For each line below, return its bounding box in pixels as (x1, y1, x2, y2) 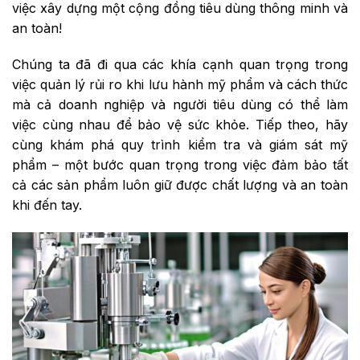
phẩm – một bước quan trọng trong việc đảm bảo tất (12, 157, 348, 174)
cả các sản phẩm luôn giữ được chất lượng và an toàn (12, 177, 348, 194)
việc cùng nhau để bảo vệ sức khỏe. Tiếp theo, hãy (12, 117, 348, 133)
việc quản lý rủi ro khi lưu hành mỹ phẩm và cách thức (12, 76, 348, 93)
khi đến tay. (12, 197, 82, 214)
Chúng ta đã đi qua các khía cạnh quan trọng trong (12, 56, 348, 73)
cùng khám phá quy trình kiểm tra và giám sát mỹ (12, 137, 348, 153)
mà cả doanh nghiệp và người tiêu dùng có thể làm (12, 96, 348, 113)
